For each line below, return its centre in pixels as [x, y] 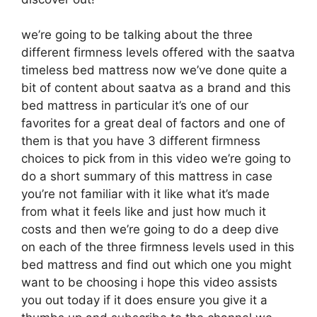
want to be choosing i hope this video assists [149, 282]
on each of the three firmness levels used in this [158, 247]
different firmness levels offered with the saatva [158, 52]
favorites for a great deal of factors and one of [153, 123]
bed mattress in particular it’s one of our [135, 105]
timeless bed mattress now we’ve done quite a [154, 70]
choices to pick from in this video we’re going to [156, 158]
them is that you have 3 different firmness [141, 141]
